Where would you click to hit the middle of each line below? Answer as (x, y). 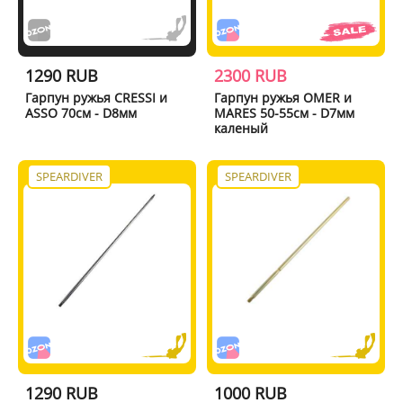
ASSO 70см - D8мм (81, 112)
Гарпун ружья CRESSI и (96, 97)
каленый (242, 128)
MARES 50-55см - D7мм (285, 112)
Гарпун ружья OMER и (283, 97)
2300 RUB (251, 75)
